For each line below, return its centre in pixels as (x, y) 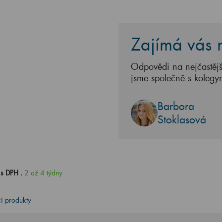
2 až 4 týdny (44, 173)
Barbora (176, 106)
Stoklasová (182, 119)
